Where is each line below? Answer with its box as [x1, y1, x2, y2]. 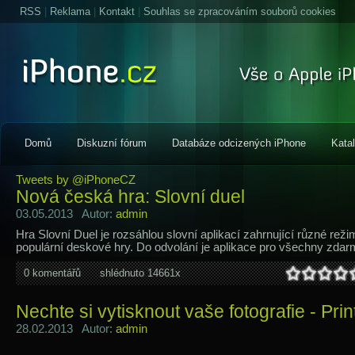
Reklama [50, 6, 90, 17]
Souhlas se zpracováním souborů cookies [143, 6, 336, 17]
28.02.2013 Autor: [16, 323, 116, 335]
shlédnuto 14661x [100, 267, 181, 279]
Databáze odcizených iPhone [172, 137, 306, 149]
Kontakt [99, 6, 135, 17]
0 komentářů [24, 267, 81, 279]
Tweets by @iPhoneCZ [16, 174, 136, 186]
